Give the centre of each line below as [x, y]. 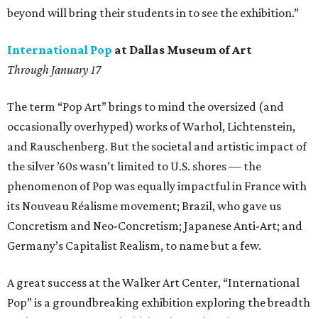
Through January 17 [54, 70]
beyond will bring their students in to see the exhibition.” [153, 13]
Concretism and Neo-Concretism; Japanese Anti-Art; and [155, 226]
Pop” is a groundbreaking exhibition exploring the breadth [159, 303]
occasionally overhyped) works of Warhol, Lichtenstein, [151, 127]
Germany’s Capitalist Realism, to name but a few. [134, 246]
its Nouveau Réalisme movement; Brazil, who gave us [144, 206]
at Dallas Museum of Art [182, 50]
